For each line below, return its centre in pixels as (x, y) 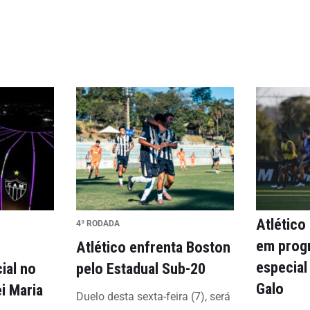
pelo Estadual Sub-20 (140, 268)
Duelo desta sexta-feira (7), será (153, 297)
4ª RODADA (98, 224)
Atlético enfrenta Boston (153, 247)
